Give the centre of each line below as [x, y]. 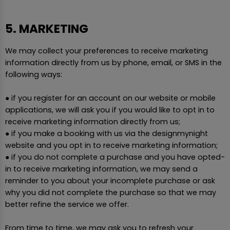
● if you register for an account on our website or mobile [110, 98]
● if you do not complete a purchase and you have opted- [115, 157]
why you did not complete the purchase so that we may [111, 193]
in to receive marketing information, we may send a [101, 169]
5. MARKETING [47, 29]
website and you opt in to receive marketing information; [111, 146]
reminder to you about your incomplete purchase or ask [110, 181]
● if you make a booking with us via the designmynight [107, 134]
